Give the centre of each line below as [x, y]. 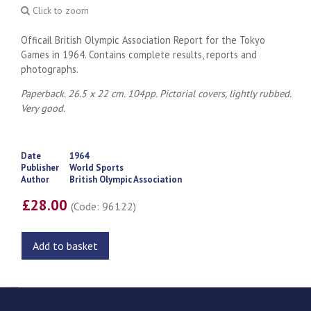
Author [35, 179]
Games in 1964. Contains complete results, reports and [139, 54]
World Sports [96, 167]
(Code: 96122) [104, 206]
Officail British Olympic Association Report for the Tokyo [143, 40]
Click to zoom [60, 10]
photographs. [50, 69]
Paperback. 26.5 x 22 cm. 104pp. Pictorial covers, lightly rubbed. [156, 93]
